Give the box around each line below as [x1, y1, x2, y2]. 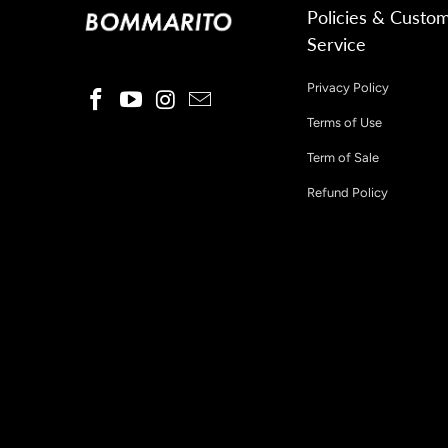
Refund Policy [307, 185, 388, 201]
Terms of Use [307, 115, 382, 131]
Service [307, 33, 366, 56]
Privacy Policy [307, 80, 389, 96]
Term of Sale [307, 150, 379, 166]
